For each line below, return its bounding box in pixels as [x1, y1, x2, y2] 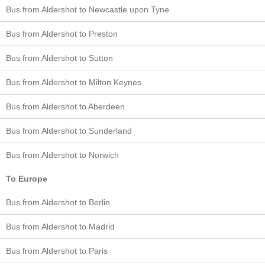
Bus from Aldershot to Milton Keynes [6, 77, 141, 87]
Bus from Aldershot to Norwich [6, 150, 119, 160]
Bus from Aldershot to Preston [6, 28, 118, 38]
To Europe [6, 173, 47, 183]
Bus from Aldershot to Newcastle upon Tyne [6, 4, 169, 14]
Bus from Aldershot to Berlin [6, 197, 110, 207]
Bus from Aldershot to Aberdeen [6, 101, 125, 111]
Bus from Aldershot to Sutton [6, 53, 113, 63]
